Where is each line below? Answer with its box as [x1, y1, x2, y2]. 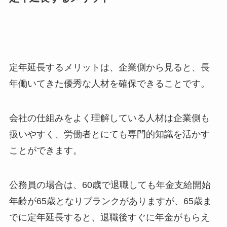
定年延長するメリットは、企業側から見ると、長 [9, 62, 210, 73]
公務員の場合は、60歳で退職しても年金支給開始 [9, 180, 211, 191]
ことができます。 [9, 145, 82, 156]
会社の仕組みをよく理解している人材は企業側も [9, 113, 210, 124]
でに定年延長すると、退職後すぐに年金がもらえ [9, 212, 210, 223]
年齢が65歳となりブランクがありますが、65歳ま [9, 196, 212, 207]
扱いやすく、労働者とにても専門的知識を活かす [9, 129, 210, 140]
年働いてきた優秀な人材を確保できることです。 [9, 79, 210, 89]
